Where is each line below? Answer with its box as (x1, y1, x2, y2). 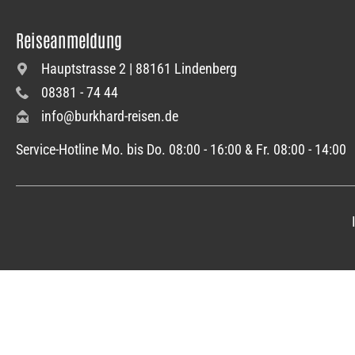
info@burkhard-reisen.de (41, 108, 178, 124)
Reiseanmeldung (16, 29, 123, 51)
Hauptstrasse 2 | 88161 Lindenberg (41, 60, 237, 77)
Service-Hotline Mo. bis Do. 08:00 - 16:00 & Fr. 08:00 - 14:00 (16, 141, 346, 158)
